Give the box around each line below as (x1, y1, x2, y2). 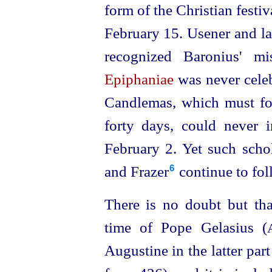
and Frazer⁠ (104, 163, 169, 180)
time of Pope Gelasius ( (104, 219, 268, 236)
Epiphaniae (104, 70, 174, 87)
